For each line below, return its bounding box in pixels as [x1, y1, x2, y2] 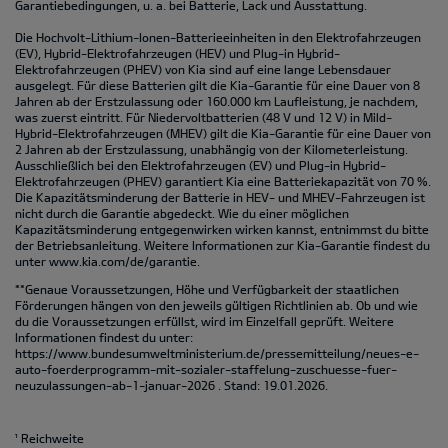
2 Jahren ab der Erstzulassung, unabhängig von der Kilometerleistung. [15, 141, 408, 156]
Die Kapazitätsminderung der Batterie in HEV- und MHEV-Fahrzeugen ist [15, 189, 425, 204]
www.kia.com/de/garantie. [49, 253, 200, 268]
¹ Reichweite [15, 430, 84, 445]
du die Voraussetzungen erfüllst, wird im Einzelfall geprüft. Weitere [15, 313, 394, 328]
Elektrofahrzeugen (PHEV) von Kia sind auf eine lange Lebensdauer [15, 61, 391, 76]
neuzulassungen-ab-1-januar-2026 [15, 377, 215, 392]
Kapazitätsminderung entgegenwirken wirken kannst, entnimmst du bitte [15, 221, 429, 236]
